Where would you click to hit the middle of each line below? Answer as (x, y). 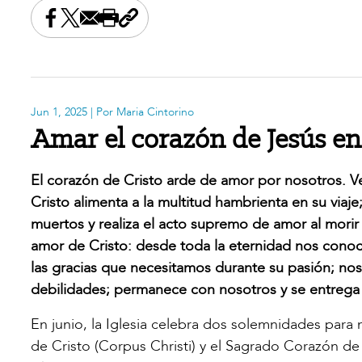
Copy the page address (204, 26)
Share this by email (139, 26)
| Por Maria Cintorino (141, 112)
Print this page (155, 26)
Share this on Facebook (117, 26)
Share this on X (108, 26)
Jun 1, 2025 (59, 112)
